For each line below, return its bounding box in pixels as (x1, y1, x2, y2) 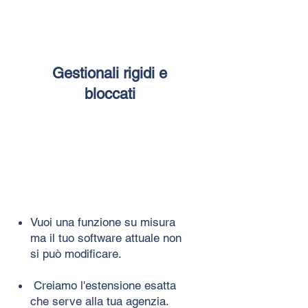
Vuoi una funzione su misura (30, 214, 175, 229)
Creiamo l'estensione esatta (30, 278, 176, 292)
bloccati (84, 85, 135, 102)
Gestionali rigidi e (52, 64, 167, 82)
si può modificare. (30, 246, 122, 261)
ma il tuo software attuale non (30, 230, 181, 245)
